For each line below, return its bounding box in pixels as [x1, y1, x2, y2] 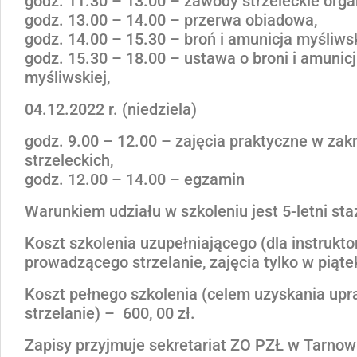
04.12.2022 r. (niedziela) [25, 100, 197, 119]
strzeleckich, [25, 151, 113, 170]
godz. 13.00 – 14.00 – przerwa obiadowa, [25, 10, 317, 29]
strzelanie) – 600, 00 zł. [25, 304, 195, 323]
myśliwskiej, [25, 68, 110, 87]
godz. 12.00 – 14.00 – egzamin [25, 170, 245, 189]
